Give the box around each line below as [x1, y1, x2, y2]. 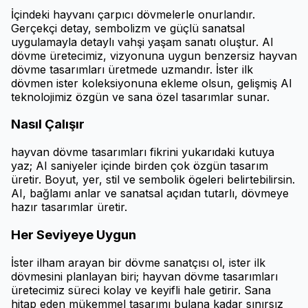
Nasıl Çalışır [11, 116, 85, 133]
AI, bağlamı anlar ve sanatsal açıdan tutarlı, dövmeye [11, 186, 289, 201]
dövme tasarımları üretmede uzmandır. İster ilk [11, 62, 253, 76]
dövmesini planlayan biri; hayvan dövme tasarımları [11, 269, 278, 283]
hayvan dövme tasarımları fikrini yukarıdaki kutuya [11, 145, 274, 159]
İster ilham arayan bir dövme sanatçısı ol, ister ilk [11, 255, 265, 269]
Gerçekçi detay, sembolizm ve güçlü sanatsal [11, 21, 245, 35]
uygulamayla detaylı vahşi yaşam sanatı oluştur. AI [11, 34, 274, 49]
